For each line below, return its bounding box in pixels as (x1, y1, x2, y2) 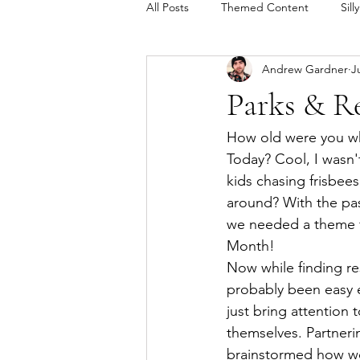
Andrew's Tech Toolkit (178, 63, 288, 79)
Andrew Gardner (262, 61, 348, 76)
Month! (227, 237, 279, 255)
